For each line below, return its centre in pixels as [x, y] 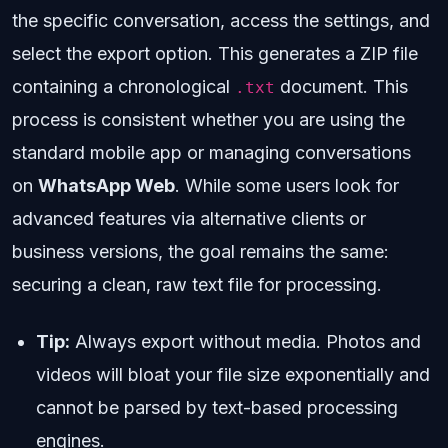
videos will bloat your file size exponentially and [233, 374]
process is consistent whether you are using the [208, 119]
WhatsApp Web [106, 185]
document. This [341, 86]
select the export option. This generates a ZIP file [215, 53]
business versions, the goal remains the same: [200, 251]
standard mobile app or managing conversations [211, 152]
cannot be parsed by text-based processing [217, 407]
